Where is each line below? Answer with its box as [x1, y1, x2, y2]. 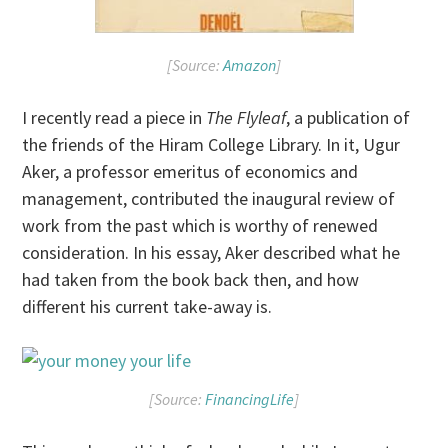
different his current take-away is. [22, 295, 273, 319]
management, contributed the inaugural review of [22, 187, 396, 211]
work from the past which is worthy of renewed [22, 214, 379, 238]
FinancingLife [205, 388, 294, 409]
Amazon [223, 55, 276, 76]
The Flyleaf [206, 106, 287, 130]
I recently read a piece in [22, 106, 207, 130]
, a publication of [286, 106, 411, 130]
